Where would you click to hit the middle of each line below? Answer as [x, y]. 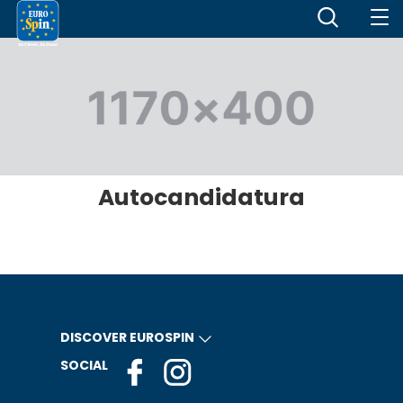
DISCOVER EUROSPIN [127, 338]
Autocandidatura [201, 198]
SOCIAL [84, 366]
